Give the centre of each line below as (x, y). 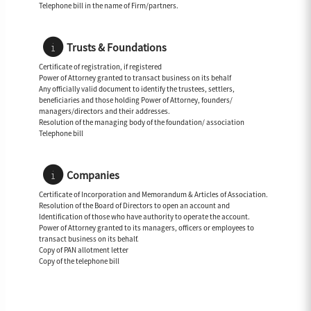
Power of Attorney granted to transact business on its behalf (135, 78)
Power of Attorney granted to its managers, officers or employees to (146, 228)
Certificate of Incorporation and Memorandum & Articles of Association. (153, 195)
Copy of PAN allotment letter (84, 250)
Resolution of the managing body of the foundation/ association (142, 123)
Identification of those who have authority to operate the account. (144, 217)
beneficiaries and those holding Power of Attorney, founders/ (136, 100)
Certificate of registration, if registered (100, 67)
